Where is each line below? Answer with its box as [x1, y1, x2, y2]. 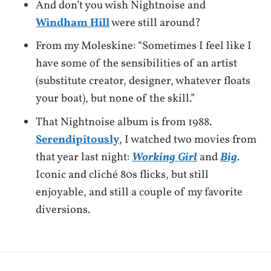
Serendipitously [36, 131, 120, 148]
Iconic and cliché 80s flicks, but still [36, 166, 209, 183]
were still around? [109, 15, 201, 31]
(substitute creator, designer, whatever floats [36, 73, 251, 90]
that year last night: [36, 149, 132, 165]
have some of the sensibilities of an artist [36, 56, 238, 72]
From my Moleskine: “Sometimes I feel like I [36, 38, 252, 54]
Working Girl [132, 149, 198, 165]
